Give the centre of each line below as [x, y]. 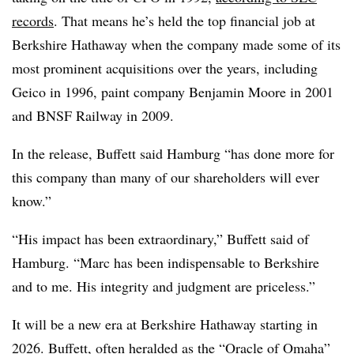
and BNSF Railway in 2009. [93, 115]
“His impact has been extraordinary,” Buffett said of [160, 239]
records [33, 21]
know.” [32, 201]
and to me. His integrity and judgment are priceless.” [164, 286]
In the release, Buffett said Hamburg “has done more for [173, 153]
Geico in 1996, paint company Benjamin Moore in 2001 [173, 92]
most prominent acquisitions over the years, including [165, 68]
